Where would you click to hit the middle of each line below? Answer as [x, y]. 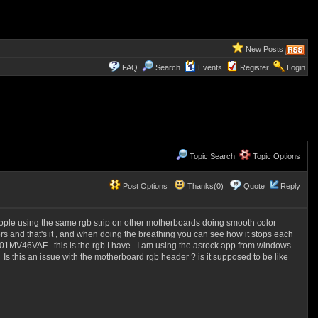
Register [254, 67]
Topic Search [211, 156]
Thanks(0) [204, 186]
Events [210, 67]
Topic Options [275, 156]
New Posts [264, 49]
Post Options [144, 186]
